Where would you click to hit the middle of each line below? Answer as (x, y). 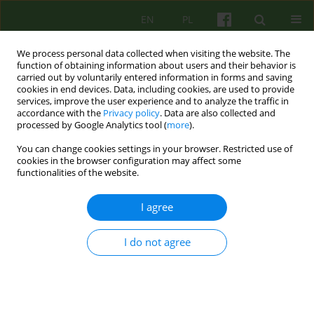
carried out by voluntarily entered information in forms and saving (155, 77)
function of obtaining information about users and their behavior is (156, 66)
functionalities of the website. (78, 173)
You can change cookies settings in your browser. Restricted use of (155, 149)
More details (55, 291)
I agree (157, 207)
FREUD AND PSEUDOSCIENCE (144, 226)
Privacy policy (131, 113)
